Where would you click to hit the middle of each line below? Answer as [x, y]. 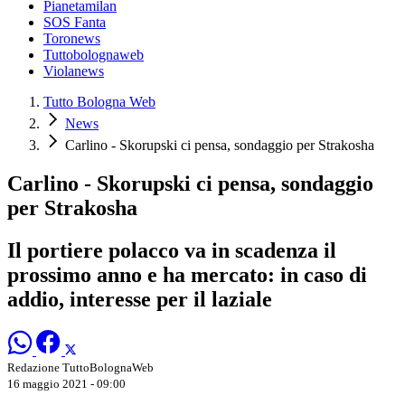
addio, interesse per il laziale [140, 299]
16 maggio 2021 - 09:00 [66, 383]
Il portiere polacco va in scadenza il [172, 250]
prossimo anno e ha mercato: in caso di [187, 274]
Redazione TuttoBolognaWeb [80, 367]
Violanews [74, 71]
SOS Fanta [75, 23]
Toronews [72, 39]
